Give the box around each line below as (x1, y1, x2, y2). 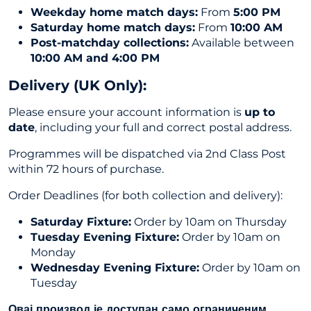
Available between (189, 35, 294, 49)
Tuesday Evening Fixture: (31, 230, 179, 244)
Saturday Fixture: (31, 215, 131, 228)
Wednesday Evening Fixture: (31, 260, 199, 274)
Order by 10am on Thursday (131, 215, 287, 228)
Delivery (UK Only (8, 76, 138, 94)
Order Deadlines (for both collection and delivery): (8, 188, 283, 202)
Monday (31, 245, 76, 259)
